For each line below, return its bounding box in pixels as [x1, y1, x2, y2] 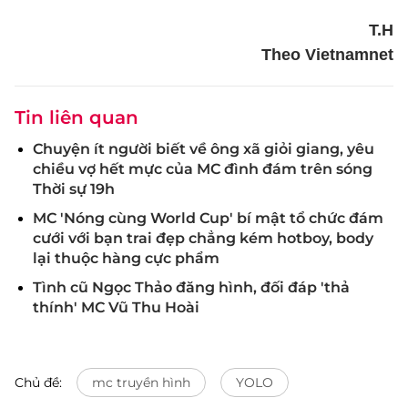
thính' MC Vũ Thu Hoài [33, 299, 199, 316]
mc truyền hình [92, 374, 190, 391]
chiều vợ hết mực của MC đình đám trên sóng [33, 160, 372, 178]
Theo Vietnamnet [261, 46, 393, 64]
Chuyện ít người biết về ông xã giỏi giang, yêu [33, 140, 374, 158]
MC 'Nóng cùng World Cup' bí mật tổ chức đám [33, 209, 383, 227]
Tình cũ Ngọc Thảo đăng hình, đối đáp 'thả [33, 279, 350, 296]
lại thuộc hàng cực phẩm [33, 250, 219, 267]
